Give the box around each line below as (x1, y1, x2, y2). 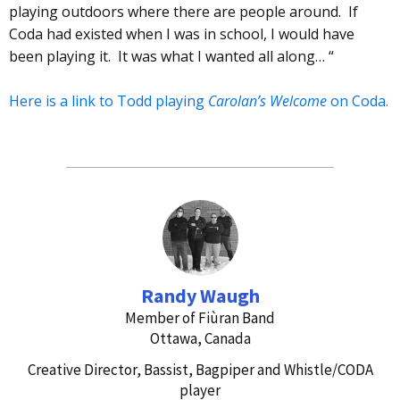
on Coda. (327, 91, 388, 112)
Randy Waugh (140, 282, 260, 308)
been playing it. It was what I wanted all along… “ (9, 46, 334, 66)
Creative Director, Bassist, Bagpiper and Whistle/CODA (27, 359, 373, 379)
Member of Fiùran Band (125, 307, 275, 328)
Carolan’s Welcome (208, 91, 327, 112)
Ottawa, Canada (149, 328, 251, 348)
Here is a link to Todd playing (9, 91, 208, 112)
